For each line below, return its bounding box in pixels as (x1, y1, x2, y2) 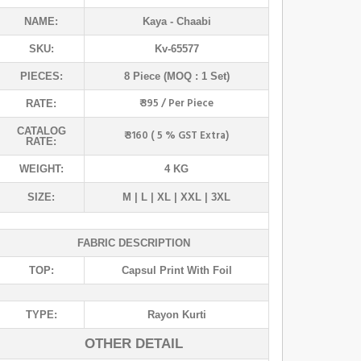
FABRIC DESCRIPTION (77, 236, 190, 249)
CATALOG (16, 124, 66, 137)
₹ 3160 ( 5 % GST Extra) (124, 127, 229, 144)
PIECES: (19, 69, 63, 82)
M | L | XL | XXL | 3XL (122, 190, 230, 203)
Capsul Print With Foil (121, 263, 232, 276)
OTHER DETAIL (84, 335, 183, 351)
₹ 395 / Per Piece (139, 94, 214, 112)
